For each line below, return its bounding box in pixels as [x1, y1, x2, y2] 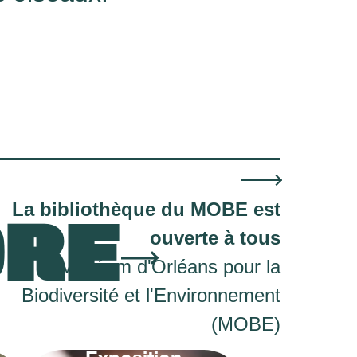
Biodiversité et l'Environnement [22, 284, 280, 307]
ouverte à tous [150, 227, 280, 249]
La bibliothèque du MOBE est [12, 198, 280, 221]
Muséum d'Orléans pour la [59, 256, 280, 278]
